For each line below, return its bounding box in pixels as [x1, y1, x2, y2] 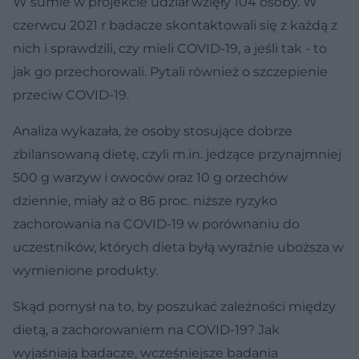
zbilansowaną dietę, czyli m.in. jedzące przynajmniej [13, 146, 341, 162]
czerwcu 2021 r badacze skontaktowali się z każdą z [13, 17, 337, 33]
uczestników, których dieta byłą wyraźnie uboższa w [13, 239, 344, 255]
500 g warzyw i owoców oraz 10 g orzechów [13, 169, 288, 185]
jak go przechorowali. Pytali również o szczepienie [13, 63, 328, 79]
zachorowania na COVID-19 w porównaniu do [13, 216, 300, 232]
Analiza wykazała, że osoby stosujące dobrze [13, 123, 292, 139]
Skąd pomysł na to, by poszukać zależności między [13, 298, 336, 314]
